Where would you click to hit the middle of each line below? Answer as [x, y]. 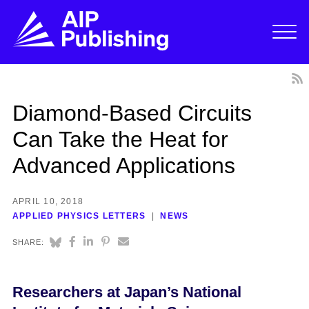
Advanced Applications [123, 165]
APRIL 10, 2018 [48, 201]
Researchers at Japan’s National [127, 292]
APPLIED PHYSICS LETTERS [79, 216]
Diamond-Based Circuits [132, 113]
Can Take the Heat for [120, 139]
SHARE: [28, 242]
